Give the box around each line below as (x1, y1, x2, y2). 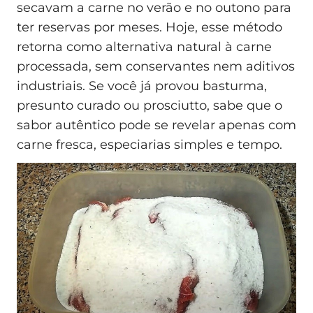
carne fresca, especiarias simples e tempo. (17, 137, 282, 153)
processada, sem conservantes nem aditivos (17, 59, 295, 75)
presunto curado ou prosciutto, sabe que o (17, 98, 282, 114)
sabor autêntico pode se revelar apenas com (17, 117, 296, 133)
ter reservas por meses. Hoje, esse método (17, 20, 282, 36)
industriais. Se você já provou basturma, (17, 78, 267, 94)
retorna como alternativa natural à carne (17, 39, 272, 55)
